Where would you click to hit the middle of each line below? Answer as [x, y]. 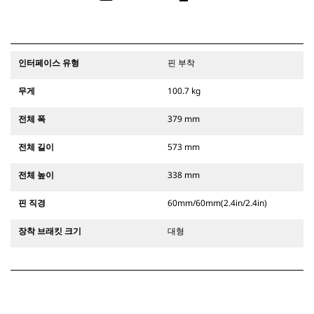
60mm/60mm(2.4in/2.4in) [217, 203]
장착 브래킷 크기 [50, 231]
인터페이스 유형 [49, 63]
